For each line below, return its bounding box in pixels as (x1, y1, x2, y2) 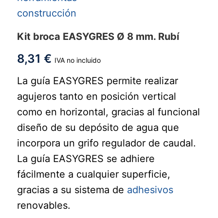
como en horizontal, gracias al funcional (17, 106, 200, 118)
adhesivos (127, 183, 173, 196)
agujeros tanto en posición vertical (17, 90, 176, 102)
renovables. (17, 199, 71, 211)
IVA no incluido (54, 55, 101, 64)
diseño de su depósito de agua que (17, 121, 179, 133)
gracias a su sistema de (17, 183, 127, 196)
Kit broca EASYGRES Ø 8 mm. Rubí (17, 30, 179, 42)
